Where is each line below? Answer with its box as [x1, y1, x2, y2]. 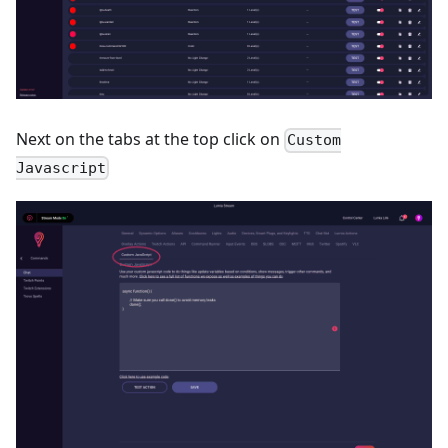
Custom [287, 131, 342, 150]
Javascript [16, 158, 106, 177]
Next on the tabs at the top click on [16, 128, 284, 151]
